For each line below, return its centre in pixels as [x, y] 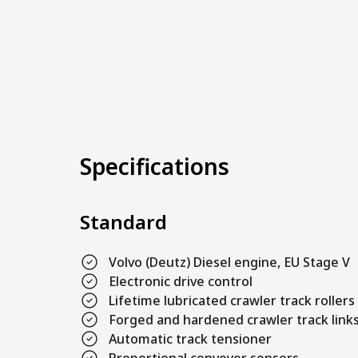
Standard [123, 222]
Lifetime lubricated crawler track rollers [232, 301]
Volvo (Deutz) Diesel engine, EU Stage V [229, 263]
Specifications [155, 167]
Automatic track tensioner [190, 339]
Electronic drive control [181, 282]
